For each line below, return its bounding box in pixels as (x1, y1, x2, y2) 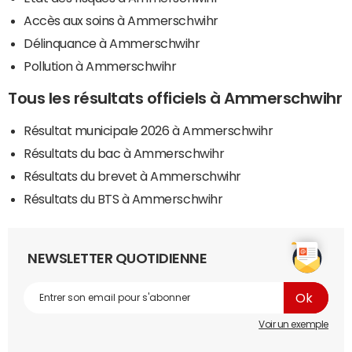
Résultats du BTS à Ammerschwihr (24, 192, 223, 206)
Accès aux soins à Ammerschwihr (24, 14, 218, 27)
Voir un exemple (258, 320, 328, 330)
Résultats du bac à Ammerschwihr (24, 147, 225, 160)
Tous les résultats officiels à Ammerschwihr (8, 90, 343, 107)
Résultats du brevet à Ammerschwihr (24, 170, 241, 183)
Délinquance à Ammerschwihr (24, 37, 200, 50)
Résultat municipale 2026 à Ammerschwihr (24, 124, 273, 137)
